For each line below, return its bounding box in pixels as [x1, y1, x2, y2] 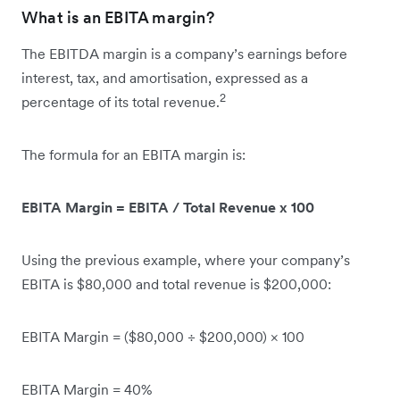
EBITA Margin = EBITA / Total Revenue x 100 [21, 198, 314, 217]
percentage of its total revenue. [21, 93, 220, 112]
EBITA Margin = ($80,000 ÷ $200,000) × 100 [21, 328, 308, 346]
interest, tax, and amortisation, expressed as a [21, 69, 308, 87]
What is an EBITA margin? [21, 7, 214, 29]
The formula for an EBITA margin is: [21, 146, 249, 164]
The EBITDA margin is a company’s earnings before [21, 45, 347, 63]
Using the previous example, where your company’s [21, 251, 350, 270]
